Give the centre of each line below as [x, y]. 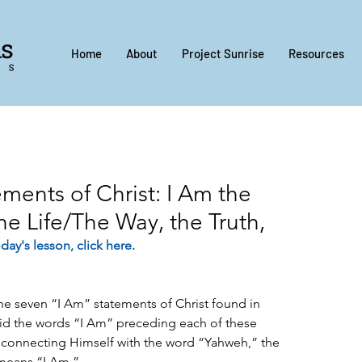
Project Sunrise [223, 53]
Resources [316, 53]
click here [104, 246]
